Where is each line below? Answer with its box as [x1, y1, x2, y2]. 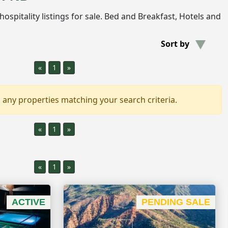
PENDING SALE [141, 196, 210, 207]
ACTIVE [12, 196, 45, 207]
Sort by [161, 38, 189, 49]
